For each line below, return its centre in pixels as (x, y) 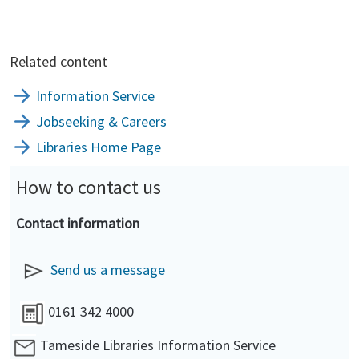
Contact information (78, 223)
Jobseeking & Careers (101, 121)
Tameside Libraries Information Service (158, 345)
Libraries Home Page (99, 147)
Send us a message (108, 270)
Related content (58, 61)
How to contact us (89, 187)
